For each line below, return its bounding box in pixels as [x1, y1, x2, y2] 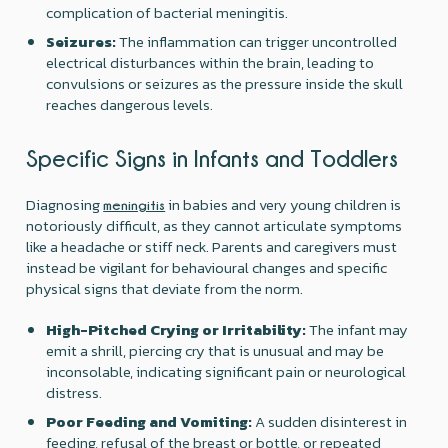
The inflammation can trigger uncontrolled [116, 29, 398, 53]
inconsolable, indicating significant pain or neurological [46, 359, 407, 383]
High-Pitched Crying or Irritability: [46, 317, 307, 341]
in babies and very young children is [165, 192, 402, 216]
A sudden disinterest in [252, 409, 408, 433]
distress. [46, 380, 103, 404]
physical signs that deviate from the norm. [26, 276, 304, 300]
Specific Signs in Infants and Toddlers [26, 144, 399, 171]
